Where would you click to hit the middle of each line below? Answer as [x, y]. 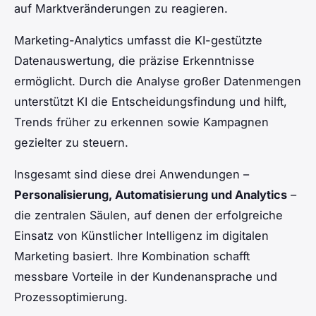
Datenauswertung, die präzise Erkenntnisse [134, 61]
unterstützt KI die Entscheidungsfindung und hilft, [151, 102]
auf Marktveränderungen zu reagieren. [121, 9]
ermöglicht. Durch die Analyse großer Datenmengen [158, 81]
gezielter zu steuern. [71, 143]
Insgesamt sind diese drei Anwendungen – [132, 175]
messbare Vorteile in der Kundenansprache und [146, 277]
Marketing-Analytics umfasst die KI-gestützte [138, 41]
